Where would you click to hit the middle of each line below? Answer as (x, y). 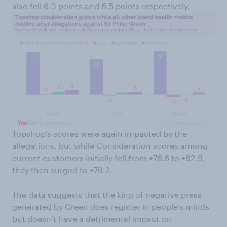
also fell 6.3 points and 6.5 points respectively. (101, 6)
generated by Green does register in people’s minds (111, 206)
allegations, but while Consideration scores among (110, 145)
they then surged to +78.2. (62, 170)
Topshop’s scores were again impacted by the (100, 133)
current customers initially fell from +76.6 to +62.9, (108, 158)
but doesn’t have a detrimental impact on (92, 218)
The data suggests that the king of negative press (107, 194)
